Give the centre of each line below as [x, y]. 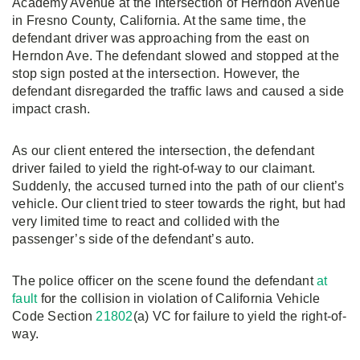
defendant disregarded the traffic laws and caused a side [178, 91]
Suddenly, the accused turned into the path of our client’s [178, 186]
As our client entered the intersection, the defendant [164, 151]
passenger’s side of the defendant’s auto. [133, 239]
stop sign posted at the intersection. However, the [156, 74]
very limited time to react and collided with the [146, 221]
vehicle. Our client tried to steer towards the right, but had [179, 204]
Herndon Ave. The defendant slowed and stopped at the [176, 56]
